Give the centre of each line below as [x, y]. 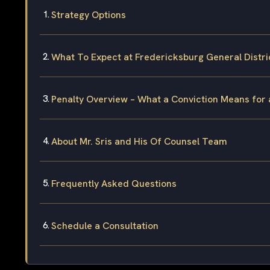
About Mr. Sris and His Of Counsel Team [139, 141]
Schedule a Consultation [105, 225]
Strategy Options [89, 14]
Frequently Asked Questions [114, 183]
